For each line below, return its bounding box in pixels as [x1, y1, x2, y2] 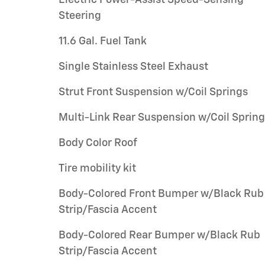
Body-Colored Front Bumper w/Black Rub [59, 189, 264, 199]
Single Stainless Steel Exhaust [59, 62, 208, 72]
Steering [59, 11, 101, 21]
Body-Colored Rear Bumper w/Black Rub [59, 230, 260, 241]
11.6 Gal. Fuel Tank [59, 36, 147, 47]
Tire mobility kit [59, 163, 136, 174]
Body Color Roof [59, 138, 137, 148]
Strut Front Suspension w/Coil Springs [59, 87, 248, 98]
